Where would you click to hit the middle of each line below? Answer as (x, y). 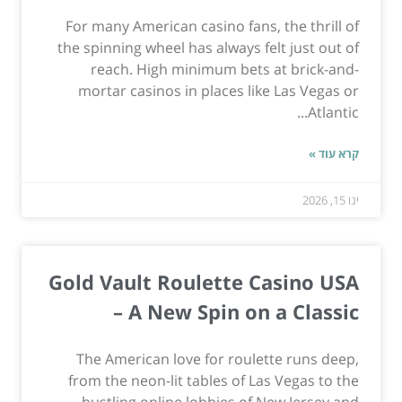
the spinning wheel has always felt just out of (208, 48)
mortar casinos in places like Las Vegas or (218, 91)
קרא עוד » (334, 154)
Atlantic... (333, 113)
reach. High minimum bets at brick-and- (225, 70)
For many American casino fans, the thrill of (212, 26)
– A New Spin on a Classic (236, 312)
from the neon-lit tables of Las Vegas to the (214, 381)
